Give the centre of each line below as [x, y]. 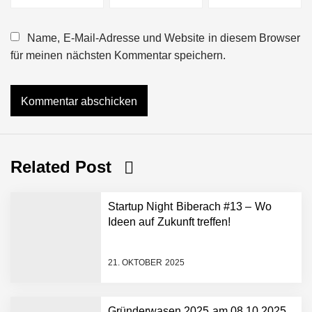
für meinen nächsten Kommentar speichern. [118, 55]
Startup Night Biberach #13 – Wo [190, 206]
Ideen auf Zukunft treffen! [169, 221]
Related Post [64, 166]
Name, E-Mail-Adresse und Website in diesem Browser [164, 38]
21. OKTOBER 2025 [146, 263]
